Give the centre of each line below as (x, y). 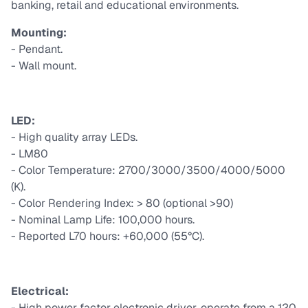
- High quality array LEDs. (76, 137)
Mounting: (39, 33)
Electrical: (40, 291)
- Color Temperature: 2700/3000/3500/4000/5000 (148, 170)
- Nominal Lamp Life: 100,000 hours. (103, 220)
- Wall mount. (44, 66)
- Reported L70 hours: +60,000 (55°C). (108, 236)
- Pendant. (38, 49)
